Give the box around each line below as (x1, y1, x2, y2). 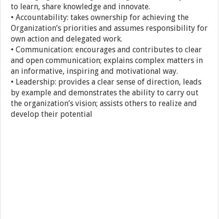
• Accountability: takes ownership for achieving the (11, 13, 189, 22)
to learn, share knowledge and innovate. (11, 2, 151, 12)
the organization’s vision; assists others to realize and (11, 99, 197, 109)
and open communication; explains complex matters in (11, 56, 203, 66)
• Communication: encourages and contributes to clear (11, 45, 202, 55)
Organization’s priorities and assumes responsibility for (11, 23, 208, 33)
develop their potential (11, 109, 93, 119)
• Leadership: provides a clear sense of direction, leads (11, 77, 202, 87)
